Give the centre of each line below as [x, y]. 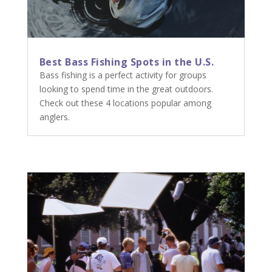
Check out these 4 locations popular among [125, 103]
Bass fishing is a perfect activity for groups [123, 75]
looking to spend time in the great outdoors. [126, 89]
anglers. [54, 117]
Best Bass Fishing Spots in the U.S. [127, 62]
